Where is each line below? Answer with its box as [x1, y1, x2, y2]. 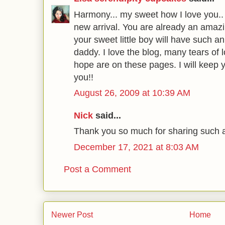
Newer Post [51, 210, 93, 219]
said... [93, 110, 121, 121]
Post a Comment [64, 164, 131, 174]
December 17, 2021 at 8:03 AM [74, 142, 199, 152]
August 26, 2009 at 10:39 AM [74, 88, 190, 98]
